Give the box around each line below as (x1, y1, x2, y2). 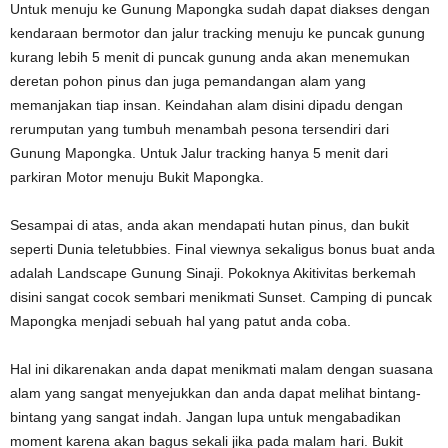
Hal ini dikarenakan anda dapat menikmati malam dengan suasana (10, 360, 433, 377)
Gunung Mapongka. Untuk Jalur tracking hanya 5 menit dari (10, 144, 388, 161)
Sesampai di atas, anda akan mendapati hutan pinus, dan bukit (10, 216, 409, 233)
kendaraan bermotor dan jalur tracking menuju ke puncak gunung (10, 24, 425, 41)
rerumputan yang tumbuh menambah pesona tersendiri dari (10, 120, 389, 137)
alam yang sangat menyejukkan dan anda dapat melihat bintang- (10, 384, 421, 401)
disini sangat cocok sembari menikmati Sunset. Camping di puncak (10, 288, 432, 305)
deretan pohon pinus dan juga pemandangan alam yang (10, 72, 366, 89)
